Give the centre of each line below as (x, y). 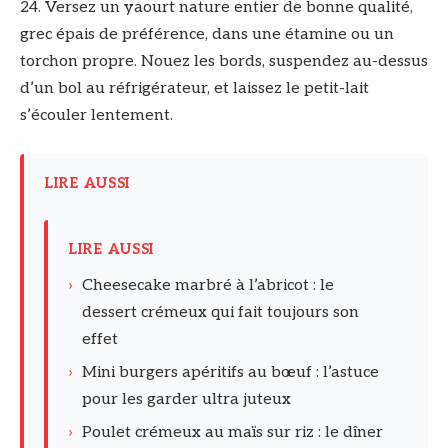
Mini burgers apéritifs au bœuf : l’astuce (230, 372)
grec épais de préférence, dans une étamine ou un (207, 35)
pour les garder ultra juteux (186, 399)
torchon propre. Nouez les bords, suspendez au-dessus (224, 62)
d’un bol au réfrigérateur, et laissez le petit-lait (194, 89)
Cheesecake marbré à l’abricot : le (208, 285)
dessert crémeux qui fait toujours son (220, 312)
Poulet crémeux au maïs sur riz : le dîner (232, 432)
